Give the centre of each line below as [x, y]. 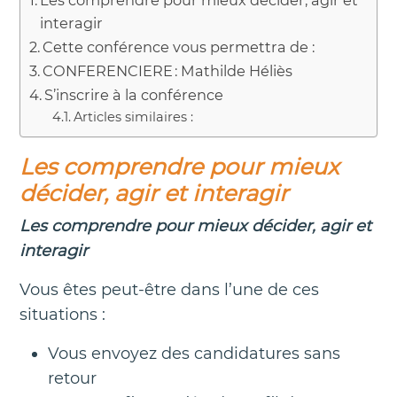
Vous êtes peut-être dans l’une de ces [169, 289]
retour [72, 378]
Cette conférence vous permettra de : [179, 47]
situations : [62, 314]
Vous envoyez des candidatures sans [194, 353]
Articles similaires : [133, 117]
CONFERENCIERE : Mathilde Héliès [170, 70]
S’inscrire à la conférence [134, 94]
